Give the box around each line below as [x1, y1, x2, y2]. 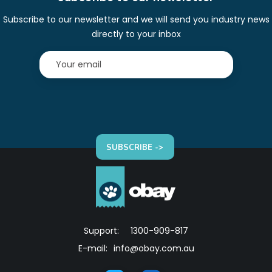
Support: [84, 225, 121, 237]
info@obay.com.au [113, 242, 194, 254]
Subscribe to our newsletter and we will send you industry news [2, 13, 270, 25]
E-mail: [78, 242, 107, 254]
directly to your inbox [91, 28, 181, 40]
